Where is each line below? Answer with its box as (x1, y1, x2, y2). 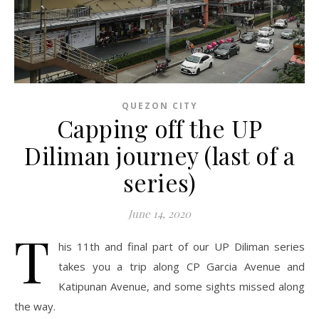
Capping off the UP (56, 113, 263, 144)
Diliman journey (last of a (24, 140, 295, 171)
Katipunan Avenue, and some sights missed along (58, 279, 305, 293)
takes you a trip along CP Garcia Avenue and (58, 259, 305, 273)
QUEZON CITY (121, 100, 198, 112)
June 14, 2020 (128, 206, 191, 221)
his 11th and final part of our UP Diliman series (58, 239, 305, 253)
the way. (14, 299, 56, 313)
